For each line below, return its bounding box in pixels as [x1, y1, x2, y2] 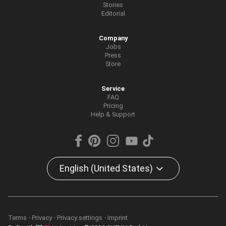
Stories [103, 1, 123, 9]
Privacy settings [57, 214, 102, 221]
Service [101, 85, 125, 92]
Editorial [101, 10, 125, 17]
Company [98, 34, 128, 42]
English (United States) [59, 163, 153, 174]
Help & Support [91, 110, 135, 118]
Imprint [107, 214, 128, 221]
